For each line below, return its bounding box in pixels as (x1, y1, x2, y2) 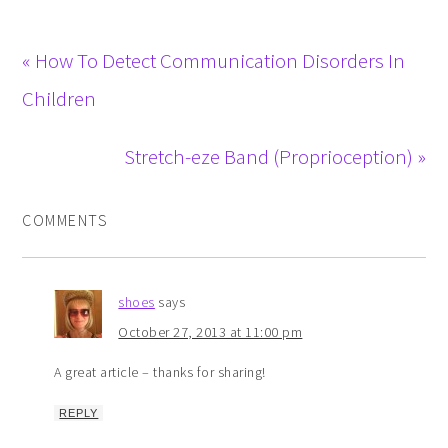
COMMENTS (22, 209, 109, 230)
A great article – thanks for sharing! (54, 362, 266, 381)
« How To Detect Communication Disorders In (22, 46, 406, 74)
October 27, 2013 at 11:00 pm (118, 322, 303, 341)
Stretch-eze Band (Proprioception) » (123, 142, 426, 170)
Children (22, 84, 97, 112)
